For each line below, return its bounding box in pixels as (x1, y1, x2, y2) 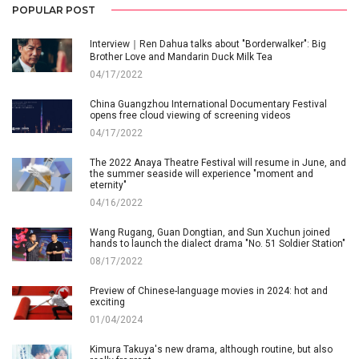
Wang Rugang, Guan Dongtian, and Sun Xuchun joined (90, 226, 330, 238)
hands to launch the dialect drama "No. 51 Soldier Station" (90, 237, 345, 249)
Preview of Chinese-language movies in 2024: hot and (90, 284, 328, 296)
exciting (90, 296, 125, 308)
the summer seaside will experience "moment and (90, 167, 313, 179)
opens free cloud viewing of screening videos (90, 109, 291, 121)
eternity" (90, 179, 127, 191)
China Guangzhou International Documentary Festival (90, 98, 327, 110)
